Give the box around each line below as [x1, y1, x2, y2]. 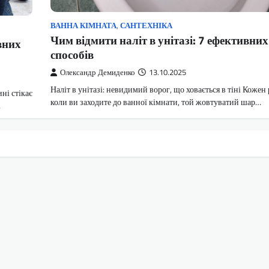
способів [50, 46, 94, 64]
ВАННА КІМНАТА [50, 20, 116, 32]
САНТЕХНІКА [120, 20, 172, 32]
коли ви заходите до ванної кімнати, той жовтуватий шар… [50, 95, 261, 109]
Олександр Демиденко [60, 67, 135, 79]
